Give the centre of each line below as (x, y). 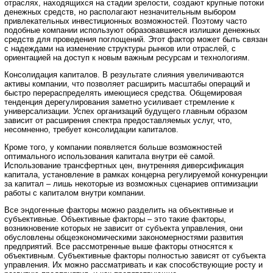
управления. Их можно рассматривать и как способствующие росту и (133, 264)
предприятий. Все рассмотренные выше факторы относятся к (119, 246)
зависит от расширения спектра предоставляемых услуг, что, (118, 121)
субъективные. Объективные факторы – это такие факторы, (115, 219)
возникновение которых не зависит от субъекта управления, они (123, 228)
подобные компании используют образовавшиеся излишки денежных (132, 30)
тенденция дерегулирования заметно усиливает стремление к (119, 102)
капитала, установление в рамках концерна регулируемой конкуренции (136, 174)
